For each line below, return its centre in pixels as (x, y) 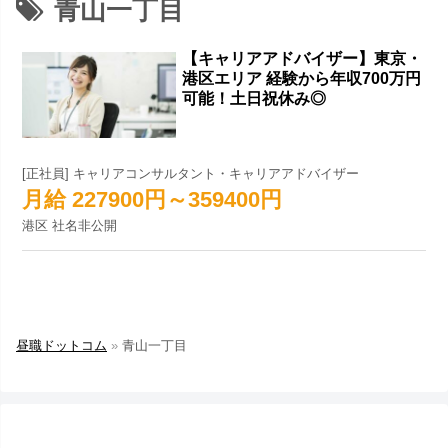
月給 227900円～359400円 (152, 199)
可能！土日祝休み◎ (254, 99)
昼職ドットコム (61, 345)
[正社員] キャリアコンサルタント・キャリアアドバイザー (191, 174)
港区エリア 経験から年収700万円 (302, 79)
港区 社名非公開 (70, 226)
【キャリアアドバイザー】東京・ (302, 59)
